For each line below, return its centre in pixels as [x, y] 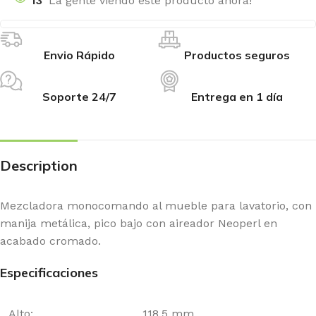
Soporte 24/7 [79, 97]
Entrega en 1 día [237, 97]
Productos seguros [237, 55]
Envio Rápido [79, 55]
